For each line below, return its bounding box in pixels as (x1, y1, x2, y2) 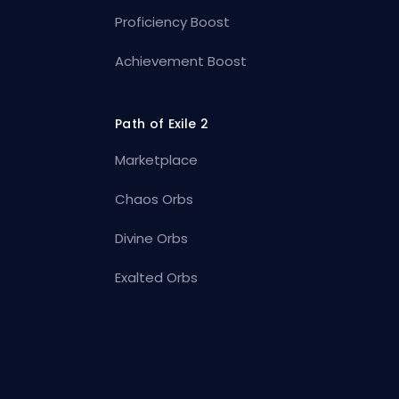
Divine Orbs (115, 228, 189, 248)
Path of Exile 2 (115, 114, 208, 133)
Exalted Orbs (115, 267, 199, 287)
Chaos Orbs (115, 189, 194, 208)
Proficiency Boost (115, 12, 231, 31)
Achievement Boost (115, 51, 248, 70)
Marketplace (115, 150, 199, 169)
